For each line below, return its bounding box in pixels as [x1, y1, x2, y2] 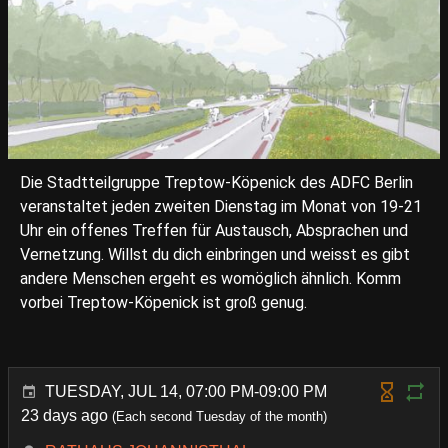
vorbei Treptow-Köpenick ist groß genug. [20, 292, 307, 312]
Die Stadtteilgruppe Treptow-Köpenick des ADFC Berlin [20, 172, 413, 192]
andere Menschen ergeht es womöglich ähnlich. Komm [20, 268, 401, 288]
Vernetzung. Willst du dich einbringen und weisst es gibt [20, 244, 410, 264]
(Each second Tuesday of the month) [108, 408, 327, 424]
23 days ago [21, 406, 108, 424]
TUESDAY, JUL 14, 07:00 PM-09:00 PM [45, 382, 327, 400]
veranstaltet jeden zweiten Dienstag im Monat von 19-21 [20, 196, 422, 216]
